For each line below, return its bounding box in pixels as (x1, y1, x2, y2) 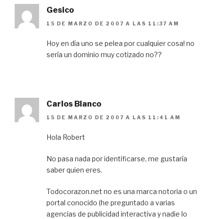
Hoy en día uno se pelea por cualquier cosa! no (46, 39, 195, 47)
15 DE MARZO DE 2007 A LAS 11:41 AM (46, 114, 181, 121)
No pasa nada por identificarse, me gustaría (46, 154, 187, 163)
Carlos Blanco (46, 99, 101, 109)
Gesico (46, 5, 74, 15)
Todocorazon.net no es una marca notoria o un (46, 187, 197, 196)
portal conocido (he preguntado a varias (46, 198, 175, 207)
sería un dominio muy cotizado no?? (46, 50, 162, 59)
